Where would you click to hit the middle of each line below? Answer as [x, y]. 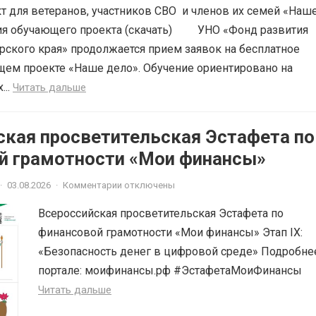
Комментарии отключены [119, 185]
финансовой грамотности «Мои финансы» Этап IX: [170, 232]
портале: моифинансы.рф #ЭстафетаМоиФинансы [173, 271]
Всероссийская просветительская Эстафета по [161, 213]
